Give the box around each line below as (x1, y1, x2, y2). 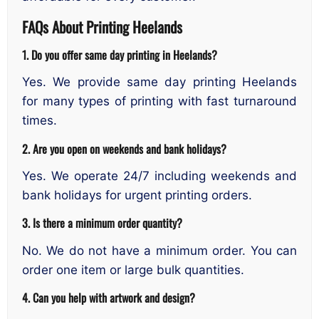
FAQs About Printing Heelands (22, 16, 182, 38)
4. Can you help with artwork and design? (22, 288, 195, 307)
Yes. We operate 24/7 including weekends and (22, 168, 297, 183)
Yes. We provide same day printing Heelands (22, 75, 297, 90)
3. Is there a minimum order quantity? (22, 214, 182, 232)
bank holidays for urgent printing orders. (22, 187, 252, 202)
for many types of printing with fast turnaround (22, 94, 297, 109)
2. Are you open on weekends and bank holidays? (22, 139, 226, 157)
